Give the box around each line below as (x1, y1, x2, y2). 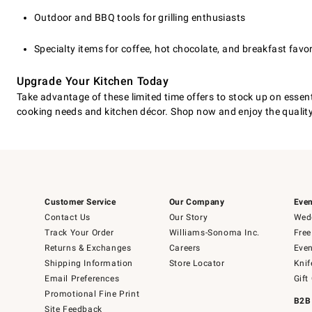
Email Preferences (45, 274, 120, 284)
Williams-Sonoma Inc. (169, 228, 260, 238)
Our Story (169, 212, 208, 223)
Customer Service (45, 197, 116, 208)
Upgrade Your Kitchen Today (17, 75, 169, 88)
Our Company (169, 197, 225, 208)
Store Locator (169, 258, 225, 269)
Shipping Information (45, 258, 133, 269)
